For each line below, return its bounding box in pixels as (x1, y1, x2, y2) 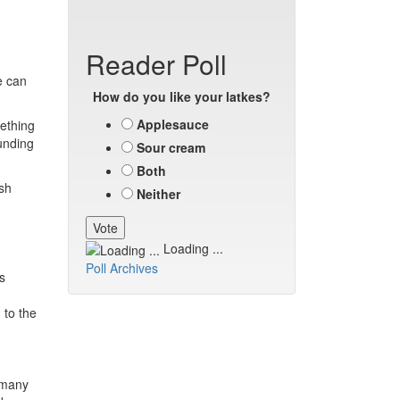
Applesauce (137, 115, 209, 133)
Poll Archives (86, 259, 158, 278)
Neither (137, 185, 180, 203)
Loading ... (160, 239, 223, 257)
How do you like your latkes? (93, 87, 271, 105)
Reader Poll (86, 45, 227, 83)
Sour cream (137, 138, 205, 156)
